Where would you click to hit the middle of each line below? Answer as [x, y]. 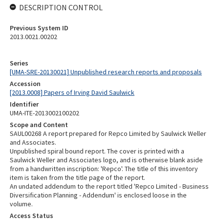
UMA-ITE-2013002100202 [44, 113]
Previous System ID [39, 28]
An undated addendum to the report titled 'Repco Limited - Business [109, 186]
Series [19, 63]
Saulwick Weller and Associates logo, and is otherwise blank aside [106, 160]
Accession [25, 84]
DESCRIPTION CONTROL [61, 7]
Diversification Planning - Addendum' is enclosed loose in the [98, 195]
